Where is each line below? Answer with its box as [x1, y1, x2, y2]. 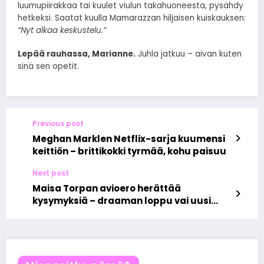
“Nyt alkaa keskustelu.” [18, 24, 106, 36]
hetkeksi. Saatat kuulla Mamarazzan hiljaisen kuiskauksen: [18, 12, 246, 24]
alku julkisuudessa [32, 206, 123, 219]
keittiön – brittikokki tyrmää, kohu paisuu [32, 144, 226, 157]
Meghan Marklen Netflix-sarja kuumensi [32, 132, 225, 145]
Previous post [32, 118, 84, 128]
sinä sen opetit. [18, 60, 79, 72]
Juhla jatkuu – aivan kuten [136, 48, 242, 60]
